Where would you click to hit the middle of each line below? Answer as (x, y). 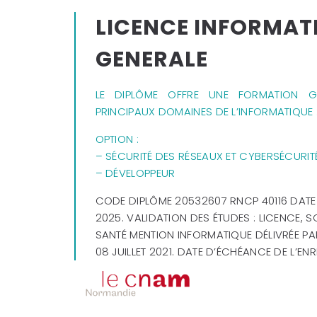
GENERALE (151, 59)
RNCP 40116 (259, 200)
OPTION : (117, 139)
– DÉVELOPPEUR (135, 173)
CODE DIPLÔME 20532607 (163, 200)
